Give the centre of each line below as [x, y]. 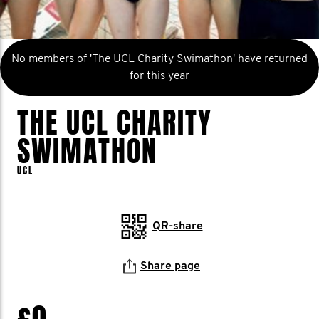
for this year [159, 76]
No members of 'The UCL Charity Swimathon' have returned [159, 59]
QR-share [177, 226]
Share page [170, 266]
